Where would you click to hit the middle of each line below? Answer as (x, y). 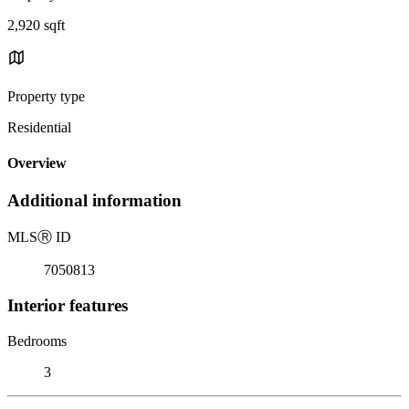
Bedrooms (37, 341)
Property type (46, 96)
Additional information (94, 201)
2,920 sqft (36, 25)
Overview (37, 163)
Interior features (68, 305)
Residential (39, 127)
